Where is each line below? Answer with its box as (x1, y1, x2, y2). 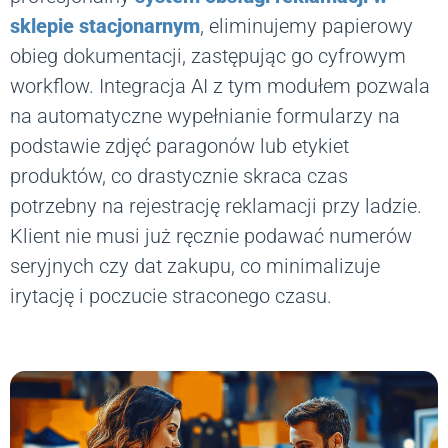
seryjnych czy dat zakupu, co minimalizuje (10, 254, 380, 279)
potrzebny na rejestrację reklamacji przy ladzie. (10, 194, 422, 219)
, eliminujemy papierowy (200, 14, 413, 39)
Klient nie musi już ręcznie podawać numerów (10, 224, 412, 249)
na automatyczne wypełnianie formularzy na (10, 104, 400, 129)
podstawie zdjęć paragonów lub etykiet (10, 134, 349, 159)
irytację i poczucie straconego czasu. (10, 284, 332, 309)
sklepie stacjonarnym (10, 14, 200, 39)
